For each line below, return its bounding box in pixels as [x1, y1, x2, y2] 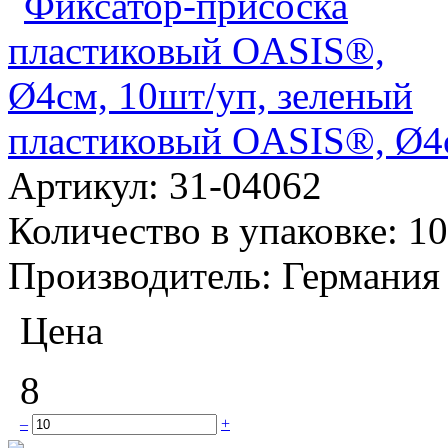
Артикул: [8, 163, 169, 207]
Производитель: [8, 253, 282, 297]
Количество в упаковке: [8, 208, 408, 252]
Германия [282, 253, 440, 297]
